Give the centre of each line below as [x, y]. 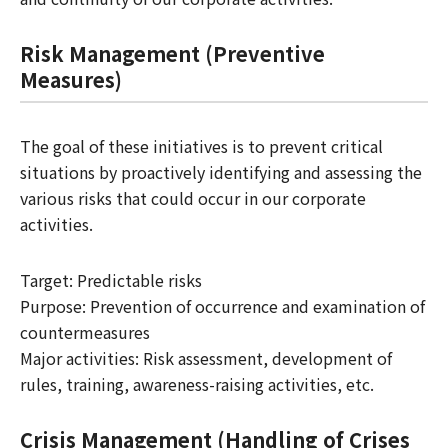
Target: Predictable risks [111, 280]
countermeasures [85, 332]
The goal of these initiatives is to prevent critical [201, 146]
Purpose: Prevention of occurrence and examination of [222, 306]
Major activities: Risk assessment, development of [206, 358]
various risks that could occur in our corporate [193, 198]
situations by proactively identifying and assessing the [221, 172]
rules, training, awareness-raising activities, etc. [197, 384]
